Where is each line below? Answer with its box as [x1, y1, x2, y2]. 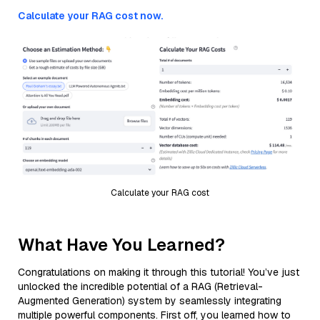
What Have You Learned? [18, 233, 225, 256]
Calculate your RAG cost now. [18, 9, 163, 22]
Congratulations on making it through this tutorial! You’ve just [18, 265, 299, 279]
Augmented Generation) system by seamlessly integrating [18, 294, 281, 307]
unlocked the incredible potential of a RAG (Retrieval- [18, 279, 263, 293]
